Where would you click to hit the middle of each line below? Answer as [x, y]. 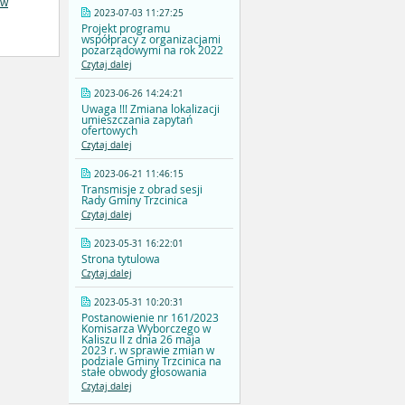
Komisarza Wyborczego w [146, 329]
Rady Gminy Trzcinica [135, 200]
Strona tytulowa [121, 259]
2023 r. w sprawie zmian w [148, 350]
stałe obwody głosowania [144, 372]
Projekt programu [126, 28]
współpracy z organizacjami [151, 39]
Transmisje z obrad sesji [142, 189]
